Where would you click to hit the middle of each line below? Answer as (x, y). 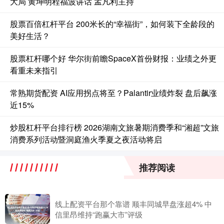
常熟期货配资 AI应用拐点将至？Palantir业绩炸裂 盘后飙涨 (113, 92)
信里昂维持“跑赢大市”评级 (99, 214)
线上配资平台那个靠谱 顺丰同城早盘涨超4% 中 (133, 203)
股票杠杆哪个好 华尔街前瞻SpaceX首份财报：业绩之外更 (113, 58)
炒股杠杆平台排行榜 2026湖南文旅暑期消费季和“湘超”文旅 (114, 127)
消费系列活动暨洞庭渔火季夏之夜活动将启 (86, 139)
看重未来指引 (34, 70)
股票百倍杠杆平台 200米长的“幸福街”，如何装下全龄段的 (112, 23)
